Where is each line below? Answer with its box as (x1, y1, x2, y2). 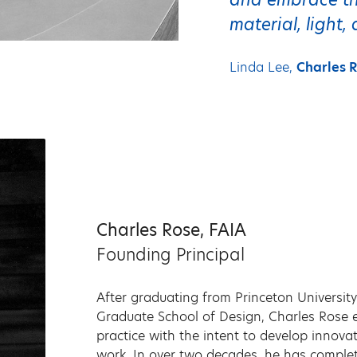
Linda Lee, (229, 58, 296, 77)
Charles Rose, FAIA (96, 218, 246, 241)
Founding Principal (96, 242, 245, 266)
